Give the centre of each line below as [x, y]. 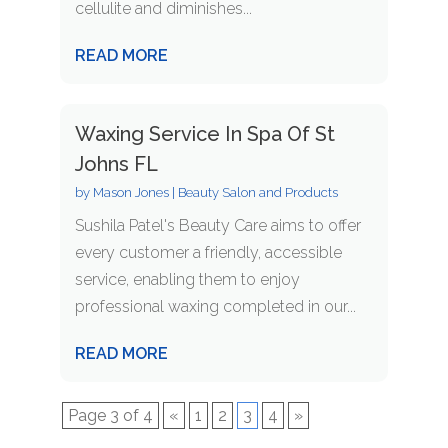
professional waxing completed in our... [215, 307]
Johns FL [116, 164]
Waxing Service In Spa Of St [204, 134]
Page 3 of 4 [110, 416]
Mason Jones [130, 193]
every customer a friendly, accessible [208, 253]
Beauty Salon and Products [257, 193]
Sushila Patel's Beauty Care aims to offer [217, 226]
